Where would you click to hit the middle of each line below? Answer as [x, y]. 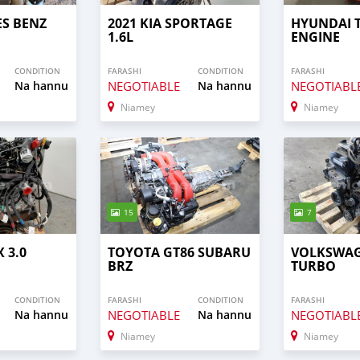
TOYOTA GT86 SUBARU [179, 252]
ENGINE [315, 37]
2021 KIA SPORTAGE [170, 24]
